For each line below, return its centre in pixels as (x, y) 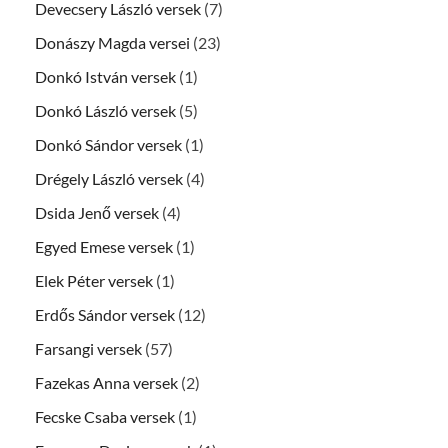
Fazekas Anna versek (106, 383)
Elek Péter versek (94, 281)
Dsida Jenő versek (97, 213)
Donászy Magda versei (112, 43)
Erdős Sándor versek (105, 315)
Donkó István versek (105, 77)
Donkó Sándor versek (108, 145)
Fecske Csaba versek (105, 417)
